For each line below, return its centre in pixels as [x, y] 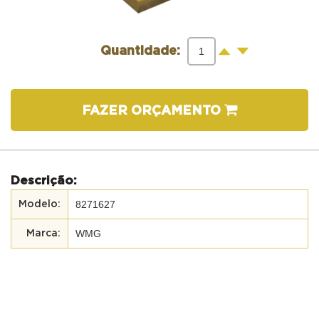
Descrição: [44, 180]
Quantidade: [140, 51]
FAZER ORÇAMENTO [153, 111]
